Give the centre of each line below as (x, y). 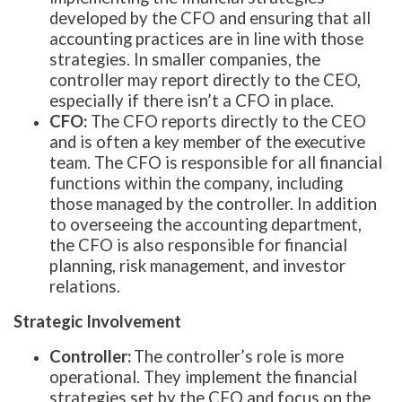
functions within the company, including (196, 183)
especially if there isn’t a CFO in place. (192, 100)
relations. (85, 286)
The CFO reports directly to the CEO (227, 121)
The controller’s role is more (239, 356)
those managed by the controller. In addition (213, 203)
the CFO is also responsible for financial (198, 245)
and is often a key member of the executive (207, 141)
